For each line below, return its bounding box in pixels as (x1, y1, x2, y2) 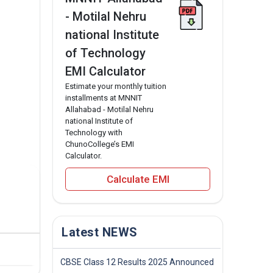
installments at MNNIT (65, 93, 142, 102)
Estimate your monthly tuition (65, 81, 166, 91)
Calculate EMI (106, 172, 169, 185)
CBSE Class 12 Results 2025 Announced (60, 257, 214, 268)
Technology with (65, 127, 122, 137)
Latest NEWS (62, 225, 138, 240)
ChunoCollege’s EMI (65, 139, 134, 149)
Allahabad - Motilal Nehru (65, 104, 154, 114)
